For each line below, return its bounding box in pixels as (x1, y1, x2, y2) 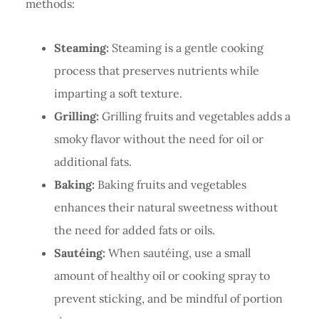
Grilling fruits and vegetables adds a (98, 108, 291, 123)
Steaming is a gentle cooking (108, 40, 263, 55)
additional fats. (53, 154, 132, 169)
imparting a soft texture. (53, 85, 182, 100)
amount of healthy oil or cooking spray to (53, 268, 270, 283)
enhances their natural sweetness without (53, 199, 278, 214)
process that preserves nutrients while (53, 63, 259, 78)
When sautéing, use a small (105, 245, 251, 260)
